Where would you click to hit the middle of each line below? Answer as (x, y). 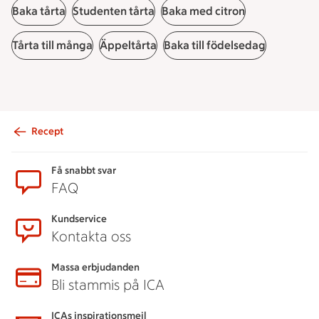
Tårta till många (52, 45)
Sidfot (34, 145)
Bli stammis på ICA (108, 285)
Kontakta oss (91, 236)
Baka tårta (39, 11)
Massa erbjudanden (95, 267)
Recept (47, 131)
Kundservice (79, 219)
